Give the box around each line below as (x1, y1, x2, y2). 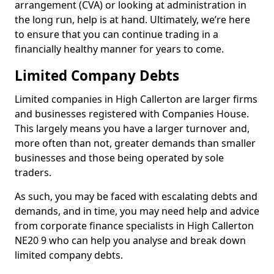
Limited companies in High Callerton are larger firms (15, 92, 257, 106)
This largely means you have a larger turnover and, (15, 122, 250, 135)
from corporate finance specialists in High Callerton (15, 219, 254, 232)
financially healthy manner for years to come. (15, 42, 224, 56)
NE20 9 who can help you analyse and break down (15, 234, 246, 247)
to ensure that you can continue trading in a (15, 28, 218, 41)
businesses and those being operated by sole (15, 151, 224, 165)
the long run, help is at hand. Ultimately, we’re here (15, 13, 250, 26)
